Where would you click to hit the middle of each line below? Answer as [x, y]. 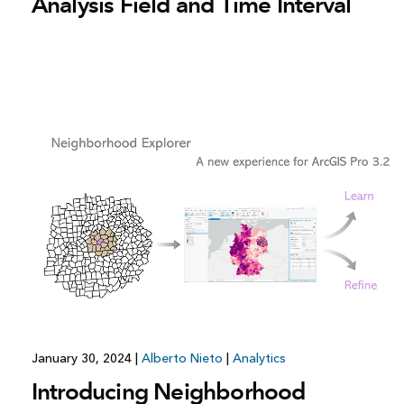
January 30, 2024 [83, 359]
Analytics [259, 359]
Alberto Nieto [182, 359]
